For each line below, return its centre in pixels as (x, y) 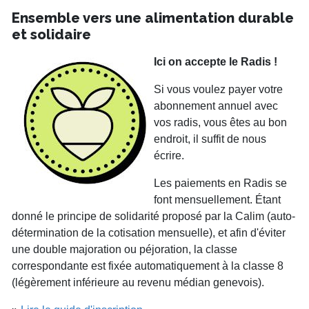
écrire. (169, 156)
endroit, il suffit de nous (210, 139)
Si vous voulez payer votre (218, 90)
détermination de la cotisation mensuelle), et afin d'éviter (149, 233)
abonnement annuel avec (216, 106)
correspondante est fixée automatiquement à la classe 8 (148, 266)
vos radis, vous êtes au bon (220, 123)
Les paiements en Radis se (220, 183)
